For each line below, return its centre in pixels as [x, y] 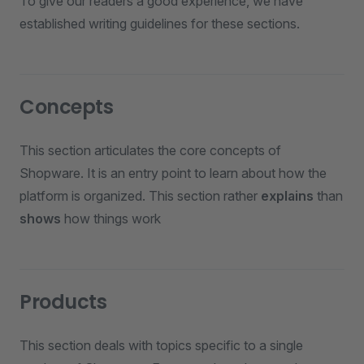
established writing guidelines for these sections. [160, 24]
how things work [111, 219]
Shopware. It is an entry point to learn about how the [173, 173]
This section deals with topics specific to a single [161, 345]
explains [287, 196]
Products [63, 302]
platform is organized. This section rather [140, 196]
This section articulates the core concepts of [150, 150]
